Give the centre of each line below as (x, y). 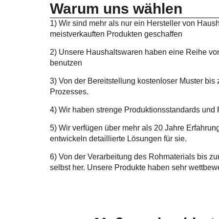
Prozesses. (69, 92)
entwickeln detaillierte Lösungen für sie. (118, 139)
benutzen (66, 63)
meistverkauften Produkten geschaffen (116, 34)
